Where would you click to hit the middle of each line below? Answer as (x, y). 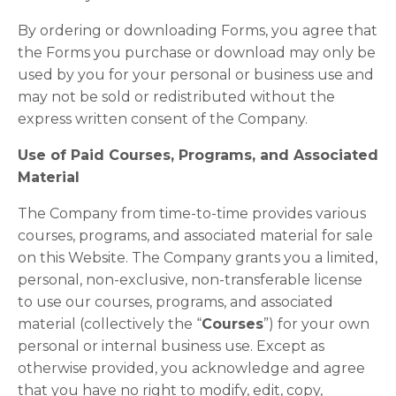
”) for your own (316, 324)
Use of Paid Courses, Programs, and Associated (198, 155)
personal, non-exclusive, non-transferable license (190, 280)
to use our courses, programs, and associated (175, 302)
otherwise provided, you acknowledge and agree (191, 368)
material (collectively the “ (110, 324)
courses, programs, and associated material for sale (195, 236)
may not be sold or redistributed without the (176, 97)
